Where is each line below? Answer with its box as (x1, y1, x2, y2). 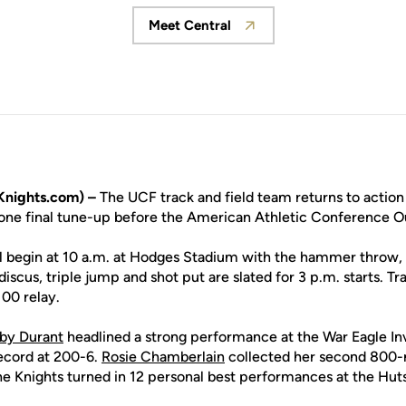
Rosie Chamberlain (101, 348, 225, 365)
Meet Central (148, 17, 231, 34)
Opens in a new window (201, 25, 355, 43)
